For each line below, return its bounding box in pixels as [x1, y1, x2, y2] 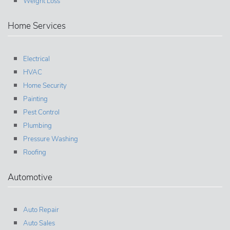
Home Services [8, 20, 66, 32]
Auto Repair [23, 205, 59, 215]
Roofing [23, 147, 46, 157]
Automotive [8, 171, 52, 183]
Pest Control [23, 107, 60, 117]
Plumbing [23, 121, 52, 130]
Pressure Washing [23, 134, 78, 144]
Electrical [23, 54, 50, 64]
